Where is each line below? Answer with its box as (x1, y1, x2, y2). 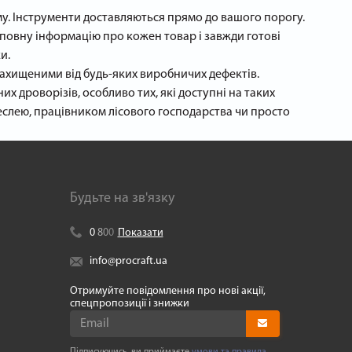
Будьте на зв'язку (69, 191, 174, 206)
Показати (117, 227, 163, 239)
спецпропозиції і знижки (69, 298, 189, 310)
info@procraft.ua (89, 255, 167, 267)
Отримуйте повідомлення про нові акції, (69, 285, 266, 297)
